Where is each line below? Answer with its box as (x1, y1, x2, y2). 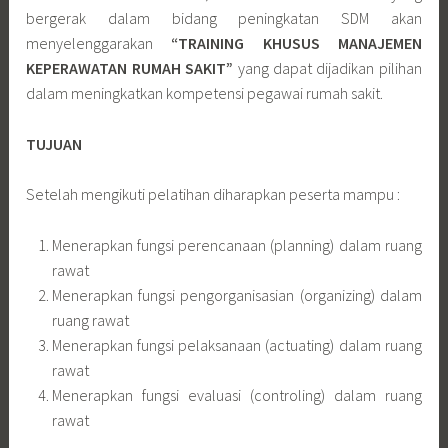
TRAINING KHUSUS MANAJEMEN (178, 33, 422, 54)
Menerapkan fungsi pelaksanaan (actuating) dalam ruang (51, 335, 422, 356)
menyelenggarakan (26, 33, 172, 54)
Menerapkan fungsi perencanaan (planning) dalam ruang (51, 235, 422, 256)
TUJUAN (26, 133, 83, 154)
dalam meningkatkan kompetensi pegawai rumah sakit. (26, 83, 384, 104)
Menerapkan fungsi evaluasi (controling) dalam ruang (51, 385, 422, 406)
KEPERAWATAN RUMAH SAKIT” (26, 58, 234, 79)
